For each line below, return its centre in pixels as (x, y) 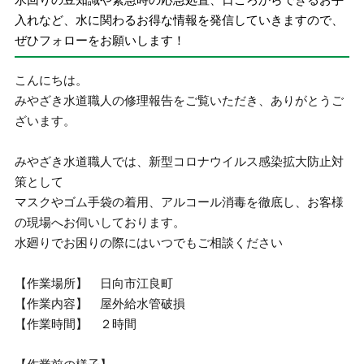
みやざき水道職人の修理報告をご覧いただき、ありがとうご (180, 100)
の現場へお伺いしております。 (100, 222)
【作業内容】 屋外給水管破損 (100, 303)
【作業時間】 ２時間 (76, 324)
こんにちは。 (52, 80)
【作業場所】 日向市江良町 (94, 283)
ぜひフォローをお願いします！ (100, 40)
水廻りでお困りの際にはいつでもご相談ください (149, 243)
